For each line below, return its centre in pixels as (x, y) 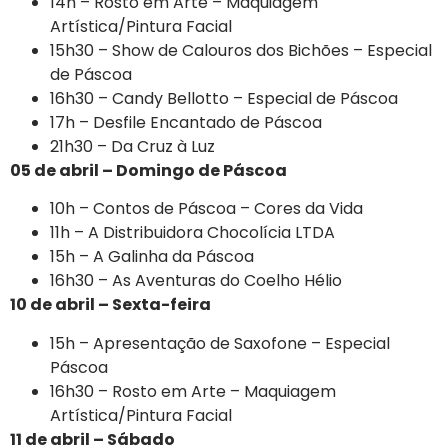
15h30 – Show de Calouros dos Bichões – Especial (241, 51)
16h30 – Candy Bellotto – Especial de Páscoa (224, 99)
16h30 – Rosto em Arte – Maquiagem (193, 391)
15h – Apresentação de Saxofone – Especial (220, 343)
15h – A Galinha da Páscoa (152, 257)
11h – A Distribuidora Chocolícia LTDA (192, 233)
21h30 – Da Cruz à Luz (132, 147)
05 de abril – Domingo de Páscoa (148, 171)
